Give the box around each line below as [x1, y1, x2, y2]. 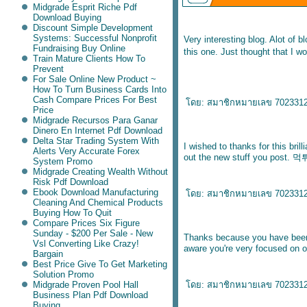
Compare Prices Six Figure [32, 218, 140, 228]
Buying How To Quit [32, 208, 112, 218]
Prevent [32, 64, 64, 74]
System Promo [32, 156, 93, 167]
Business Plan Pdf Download [32, 290, 148, 300]
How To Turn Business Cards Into [32, 84, 167, 95]
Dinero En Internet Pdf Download [32, 125, 162, 136]
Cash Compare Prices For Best [32, 95, 157, 105]
